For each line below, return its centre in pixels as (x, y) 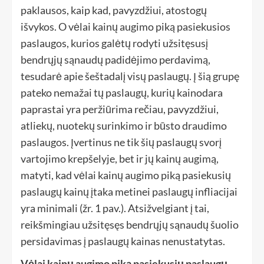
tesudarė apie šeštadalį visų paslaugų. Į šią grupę (130, 76)
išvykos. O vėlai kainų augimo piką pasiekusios (126, 27)
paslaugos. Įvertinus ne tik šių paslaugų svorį (121, 142)
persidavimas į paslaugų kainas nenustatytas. (123, 241)
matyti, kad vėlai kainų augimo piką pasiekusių (126, 175)
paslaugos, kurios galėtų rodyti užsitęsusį (114, 43)
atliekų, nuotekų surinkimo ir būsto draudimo (124, 126)
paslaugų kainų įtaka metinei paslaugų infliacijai (129, 192)
